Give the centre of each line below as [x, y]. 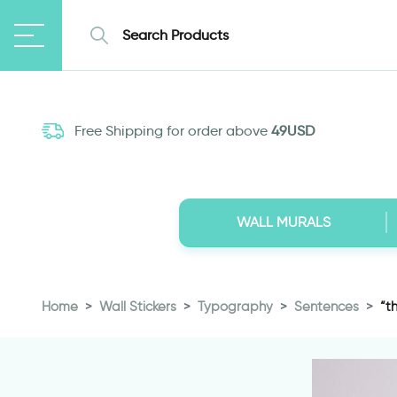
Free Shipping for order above [171, 131]
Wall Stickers [138, 307]
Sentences [327, 307]
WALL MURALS [283, 222]
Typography [235, 307]
